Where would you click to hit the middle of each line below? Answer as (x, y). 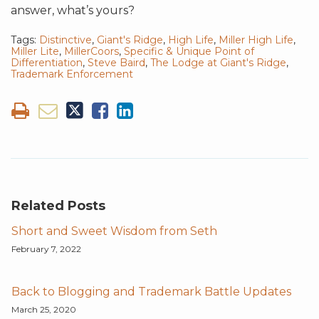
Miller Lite (35, 51)
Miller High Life (256, 40)
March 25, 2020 (44, 309)
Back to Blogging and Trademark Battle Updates (151, 291)
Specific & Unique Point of (189, 51)
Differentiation (47, 62)
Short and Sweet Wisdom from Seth (114, 231)
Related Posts (58, 205)
